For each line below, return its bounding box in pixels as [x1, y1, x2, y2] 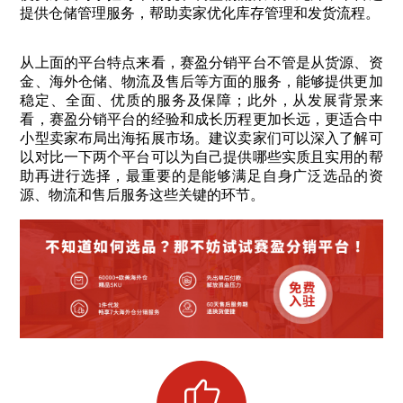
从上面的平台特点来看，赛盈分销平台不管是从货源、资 [20, 54, 383, 70]
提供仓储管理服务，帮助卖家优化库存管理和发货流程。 [20, 4, 381, 21]
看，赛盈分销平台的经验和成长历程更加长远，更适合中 [20, 111, 383, 127]
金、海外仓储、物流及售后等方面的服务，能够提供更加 [20, 73, 383, 89]
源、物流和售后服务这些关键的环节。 [20, 186, 265, 202]
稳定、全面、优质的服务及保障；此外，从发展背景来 [20, 92, 383, 108]
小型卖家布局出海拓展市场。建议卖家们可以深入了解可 [20, 130, 383, 146]
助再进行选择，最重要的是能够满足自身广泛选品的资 [20, 167, 383, 184]
